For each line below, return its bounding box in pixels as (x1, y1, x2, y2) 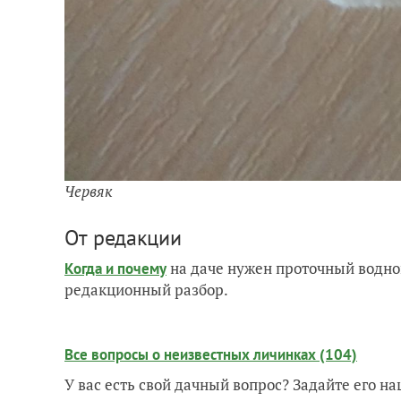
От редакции (64, 223, 182, 252)
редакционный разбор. (64, 278, 228, 300)
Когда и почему (64, 258, 166, 278)
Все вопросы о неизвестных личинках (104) (64, 344, 357, 364)
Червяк (64, 180, 113, 201)
